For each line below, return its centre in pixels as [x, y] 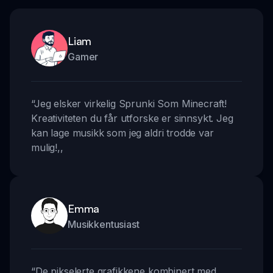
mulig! [44, 148]
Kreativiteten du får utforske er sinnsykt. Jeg [132, 119]
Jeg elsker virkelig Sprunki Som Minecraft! [130, 104]
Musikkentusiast [104, 225]
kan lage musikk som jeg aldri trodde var [122, 133]
